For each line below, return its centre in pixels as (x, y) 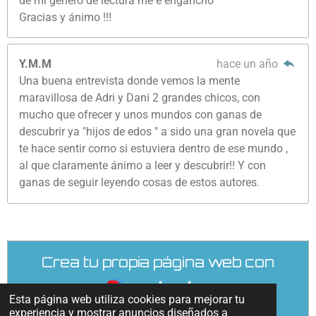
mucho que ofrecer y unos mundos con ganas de (141, 115)
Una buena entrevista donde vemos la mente (130, 81)
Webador (140, 279)
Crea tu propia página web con (158, 262)
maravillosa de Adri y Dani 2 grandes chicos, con (140, 98)
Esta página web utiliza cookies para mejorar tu (127, 299)
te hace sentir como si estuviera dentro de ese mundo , (154, 149)
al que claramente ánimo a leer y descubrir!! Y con (143, 166)
